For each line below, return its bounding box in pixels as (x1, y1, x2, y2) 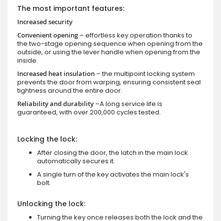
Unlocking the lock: (17, 198, 85, 209)
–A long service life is (95, 99, 162, 109)
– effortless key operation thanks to (78, 30, 192, 40)
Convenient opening (17, 30, 78, 39)
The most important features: (17, 3, 124, 13)
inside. (17, 55, 38, 65)
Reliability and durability (17, 99, 95, 108)
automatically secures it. (37, 156, 115, 166)
